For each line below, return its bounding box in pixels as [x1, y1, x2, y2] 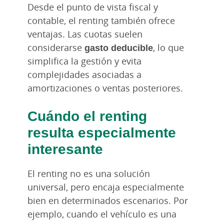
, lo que [153, 41, 184, 53]
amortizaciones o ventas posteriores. [27, 81, 183, 94]
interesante [27, 138, 103, 158]
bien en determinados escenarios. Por [27, 194, 188, 206]
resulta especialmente [27, 122, 176, 141]
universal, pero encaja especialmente [27, 180, 184, 193]
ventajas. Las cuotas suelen [27, 27, 142, 40]
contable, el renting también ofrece [27, 14, 175, 26]
